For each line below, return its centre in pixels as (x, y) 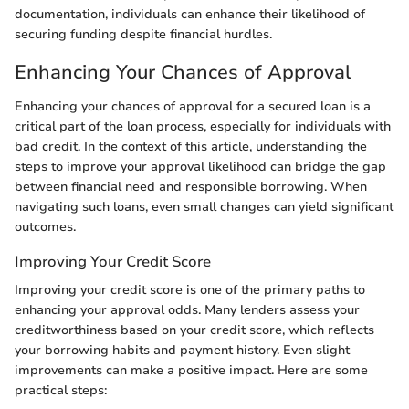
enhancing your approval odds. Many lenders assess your (187, 310)
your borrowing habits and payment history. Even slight (182, 351)
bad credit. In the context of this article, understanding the (191, 147)
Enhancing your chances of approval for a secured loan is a (193, 107)
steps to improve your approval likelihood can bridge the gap (200, 167)
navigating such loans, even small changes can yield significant (204, 207)
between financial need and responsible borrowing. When (191, 187)
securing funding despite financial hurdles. (143, 34)
